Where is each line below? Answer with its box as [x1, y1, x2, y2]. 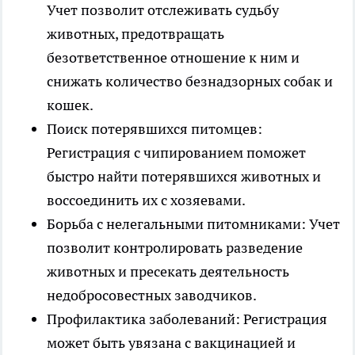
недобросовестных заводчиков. [47, 285, 257, 304]
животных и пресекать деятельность [47, 261, 289, 281]
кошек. [47, 95, 94, 114]
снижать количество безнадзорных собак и [47, 71, 333, 90]
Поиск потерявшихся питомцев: [47, 119, 262, 138]
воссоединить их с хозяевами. [47, 190, 246, 209]
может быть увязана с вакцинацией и [47, 333, 296, 352]
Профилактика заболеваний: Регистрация [47, 309, 327, 328]
